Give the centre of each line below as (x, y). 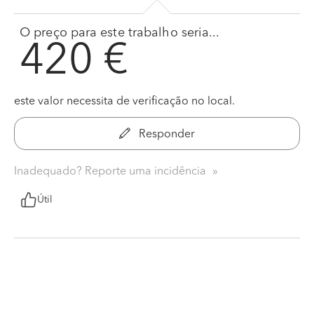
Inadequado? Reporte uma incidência (111, 171)
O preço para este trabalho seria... (120, 33)
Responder (165, 134)
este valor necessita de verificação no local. (124, 101)
